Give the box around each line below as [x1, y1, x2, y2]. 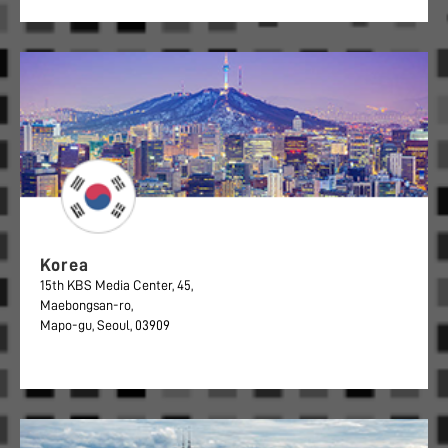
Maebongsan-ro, [40, 298, 133, 313]
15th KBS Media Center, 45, [40, 278, 193, 293]
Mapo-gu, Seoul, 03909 [40, 318, 170, 333]
